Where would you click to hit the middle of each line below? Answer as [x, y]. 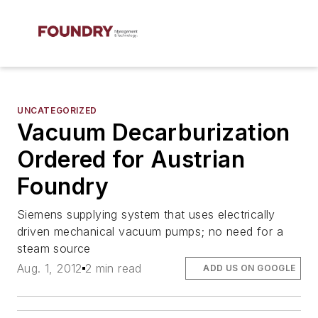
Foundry [63, 186]
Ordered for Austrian [131, 159]
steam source [54, 248]
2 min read [113, 269]
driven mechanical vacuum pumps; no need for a [150, 231]
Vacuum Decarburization [154, 132]
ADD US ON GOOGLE [250, 268]
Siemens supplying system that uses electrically [146, 214]
